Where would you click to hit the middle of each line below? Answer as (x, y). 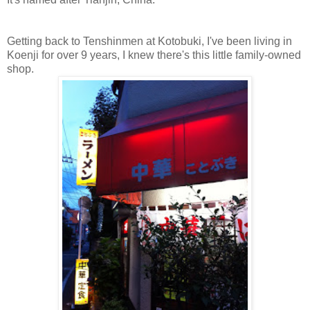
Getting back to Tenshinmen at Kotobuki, (107, 41)
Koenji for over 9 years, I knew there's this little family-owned (154, 55)
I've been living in (249, 41)
